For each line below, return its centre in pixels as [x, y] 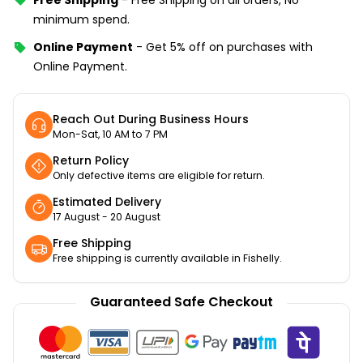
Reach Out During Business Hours [151, 120]
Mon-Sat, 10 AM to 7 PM [110, 135]
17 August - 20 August [107, 217]
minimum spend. [81, 19]
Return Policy [91, 161]
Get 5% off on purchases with [229, 47]
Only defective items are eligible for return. [159, 176]
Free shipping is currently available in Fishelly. [167, 258]
